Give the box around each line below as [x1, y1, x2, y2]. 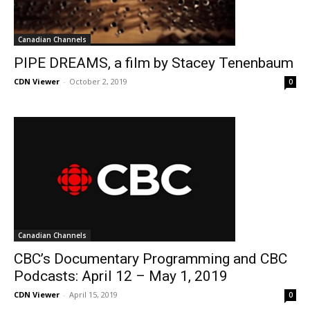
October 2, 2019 [69, 76, 127, 86]
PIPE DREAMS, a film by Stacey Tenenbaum [14, 55, 293, 71]
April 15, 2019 [69, 289, 118, 300]
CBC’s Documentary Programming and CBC [14, 250, 287, 267]
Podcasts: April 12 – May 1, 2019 [14, 268, 228, 284]
